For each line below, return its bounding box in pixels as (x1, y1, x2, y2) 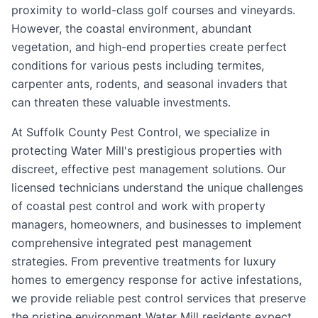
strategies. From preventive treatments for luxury (11, 254, 276, 268)
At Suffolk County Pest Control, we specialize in (11, 125, 270, 139)
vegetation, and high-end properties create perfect (11, 40, 287, 54)
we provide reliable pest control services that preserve (11, 291, 306, 305)
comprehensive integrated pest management (11, 236, 252, 250)
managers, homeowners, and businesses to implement (11, 217, 302, 231)
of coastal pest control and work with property (11, 199, 265, 213)
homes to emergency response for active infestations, (11, 273, 302, 287)
